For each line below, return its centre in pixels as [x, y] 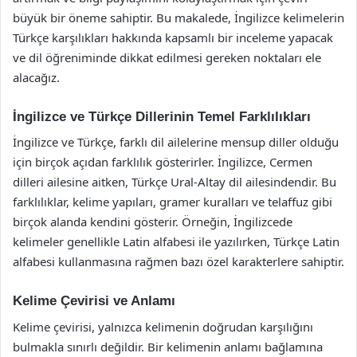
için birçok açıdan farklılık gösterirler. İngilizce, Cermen [163, 162]
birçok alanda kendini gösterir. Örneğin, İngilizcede [153, 222]
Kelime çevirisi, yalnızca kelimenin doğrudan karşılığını [163, 326]
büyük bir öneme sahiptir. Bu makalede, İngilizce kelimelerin [178, 17]
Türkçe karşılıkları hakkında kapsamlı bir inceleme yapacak [173, 37]
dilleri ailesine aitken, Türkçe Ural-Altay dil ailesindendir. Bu [175, 182]
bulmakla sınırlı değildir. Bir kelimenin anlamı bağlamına [168, 346]
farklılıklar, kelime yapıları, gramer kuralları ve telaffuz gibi [173, 202]
